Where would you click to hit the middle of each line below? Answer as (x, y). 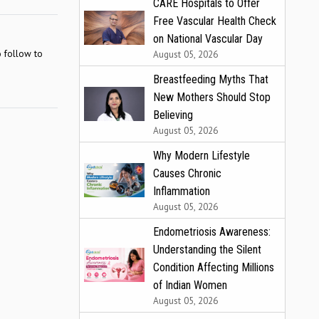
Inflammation (182, 191)
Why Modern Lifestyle (202, 155)
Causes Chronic (187, 173)
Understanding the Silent (207, 249)
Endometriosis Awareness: (212, 231)
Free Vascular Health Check (215, 21)
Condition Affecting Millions (214, 267)
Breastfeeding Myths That (211, 79)
